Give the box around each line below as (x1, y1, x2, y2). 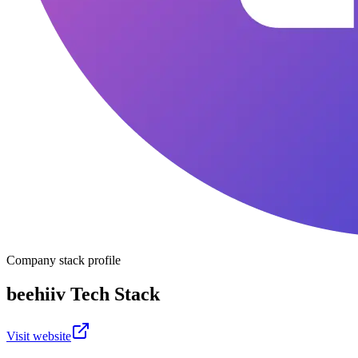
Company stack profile (6, 253, 121, 267)
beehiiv (6, 283, 66, 304)
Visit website (6, 328, 71, 343)
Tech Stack (66, 283, 160, 304)
